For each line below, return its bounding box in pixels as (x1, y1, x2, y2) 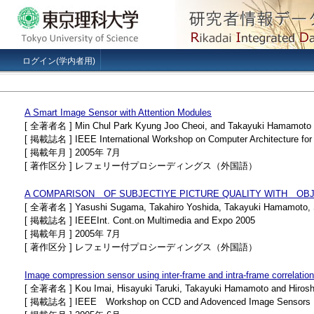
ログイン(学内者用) (22, 56, 95, 66)
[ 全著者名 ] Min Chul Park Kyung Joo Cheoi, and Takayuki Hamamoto (25, 121, 311, 131)
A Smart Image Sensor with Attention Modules (25, 107, 212, 118)
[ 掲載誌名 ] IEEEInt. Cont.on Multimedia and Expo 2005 (25, 215, 255, 226)
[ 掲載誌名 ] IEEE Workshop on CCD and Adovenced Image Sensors (25, 296, 310, 307)
